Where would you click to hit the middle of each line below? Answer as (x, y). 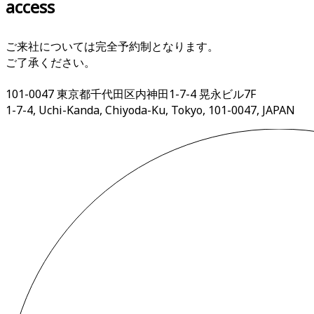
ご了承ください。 (50, 62)
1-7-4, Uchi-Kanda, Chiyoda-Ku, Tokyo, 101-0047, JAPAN (150, 110)
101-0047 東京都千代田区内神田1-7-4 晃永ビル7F (131, 94)
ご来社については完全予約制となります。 (112, 46)
